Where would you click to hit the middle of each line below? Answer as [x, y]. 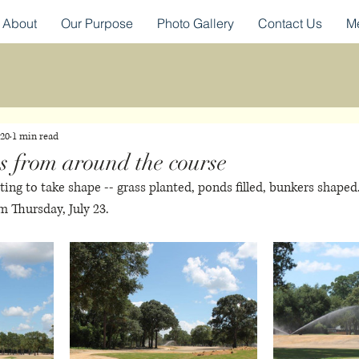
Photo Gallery [196, 23]
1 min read [35, 136]
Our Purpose [97, 23]
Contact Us [290, 23]
